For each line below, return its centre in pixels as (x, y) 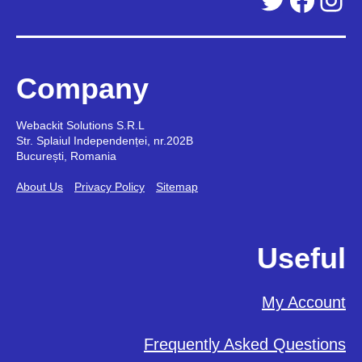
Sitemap (177, 186)
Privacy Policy (109, 186)
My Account (304, 302)
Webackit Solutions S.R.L (80, 125)
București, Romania (66, 156)
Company (82, 88)
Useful (301, 258)
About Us (40, 186)
